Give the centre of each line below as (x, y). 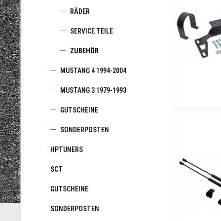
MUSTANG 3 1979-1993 (93, 90)
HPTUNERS (67, 149)
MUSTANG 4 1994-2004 (93, 71)
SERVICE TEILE (92, 31)
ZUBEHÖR (84, 51)
